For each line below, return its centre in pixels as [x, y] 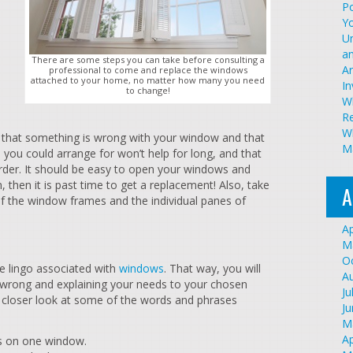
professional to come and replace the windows [148, 69]
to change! [148, 90]
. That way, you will [212, 268]
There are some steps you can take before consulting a [148, 59]
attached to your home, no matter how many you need [148, 80]
